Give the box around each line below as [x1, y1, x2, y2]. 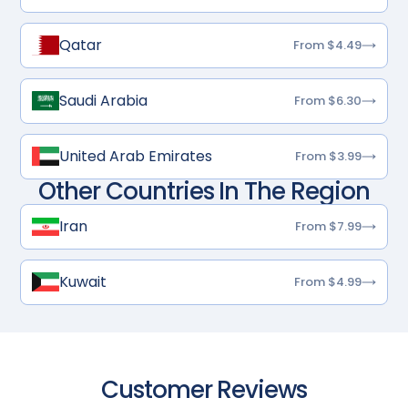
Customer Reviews [100, 373, 308, 406]
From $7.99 [294, 218, 362, 235]
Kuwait [59, 271, 107, 292]
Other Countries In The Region [38, 175, 370, 208]
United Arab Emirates [59, 146, 213, 167]
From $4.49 [292, 36, 362, 54]
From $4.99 [293, 273, 362, 291]
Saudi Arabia [59, 90, 148, 111]
